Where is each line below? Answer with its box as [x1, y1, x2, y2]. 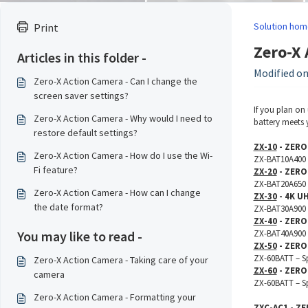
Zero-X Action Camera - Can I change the [34, 75, 197, 87]
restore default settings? [34, 126, 137, 139]
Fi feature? [34, 164, 78, 176]
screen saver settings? [34, 89, 129, 102]
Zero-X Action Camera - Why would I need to [34, 112, 212, 124]
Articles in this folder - [17, 49, 146, 66]
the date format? [34, 201, 103, 213]
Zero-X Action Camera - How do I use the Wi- [34, 149, 212, 162]
